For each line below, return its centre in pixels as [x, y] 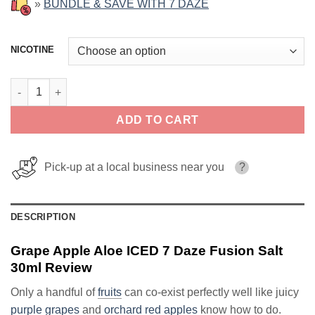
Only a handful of [54, 292]
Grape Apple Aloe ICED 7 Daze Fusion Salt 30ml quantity [144, 85]
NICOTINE [32, 50]
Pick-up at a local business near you [131, 167]
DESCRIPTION [43, 217]
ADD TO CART [157, 120]
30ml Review [51, 268]
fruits [110, 292]
